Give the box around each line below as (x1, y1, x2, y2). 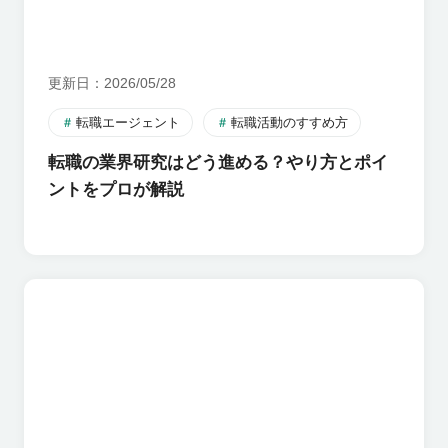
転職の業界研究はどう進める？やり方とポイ (47, 152, 388, 172)
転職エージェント (76, 114, 181, 130)
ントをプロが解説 (47, 179, 184, 199)
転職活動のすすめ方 (230, 114, 348, 130)
